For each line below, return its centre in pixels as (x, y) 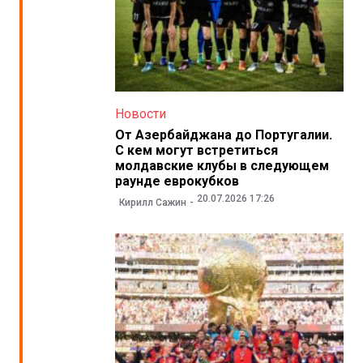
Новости (140, 114)
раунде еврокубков (177, 181)
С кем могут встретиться (196, 151)
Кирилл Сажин (152, 202)
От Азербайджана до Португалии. (223, 135)
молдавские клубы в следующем (222, 166)
